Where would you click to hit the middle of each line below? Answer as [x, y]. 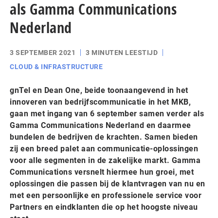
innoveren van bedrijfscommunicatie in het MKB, [100, 102]
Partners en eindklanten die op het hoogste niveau [104, 207]
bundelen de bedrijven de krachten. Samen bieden [104, 137]
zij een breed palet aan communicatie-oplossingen [104, 148]
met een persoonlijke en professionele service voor [106, 195]
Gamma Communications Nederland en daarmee [100, 125]
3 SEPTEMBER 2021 [43, 52]
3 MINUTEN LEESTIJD [122, 52]
